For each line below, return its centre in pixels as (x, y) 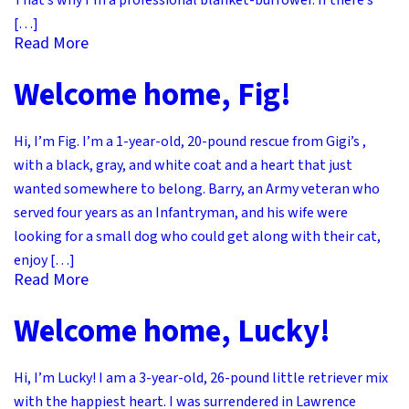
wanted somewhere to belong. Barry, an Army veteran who (197, 189)
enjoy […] (44, 261)
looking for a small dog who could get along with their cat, (197, 237)
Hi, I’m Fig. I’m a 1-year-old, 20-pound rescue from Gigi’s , (190, 142)
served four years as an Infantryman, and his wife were (181, 213)
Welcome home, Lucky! (172, 332)
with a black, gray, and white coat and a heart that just (183, 166)
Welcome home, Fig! (152, 95)
